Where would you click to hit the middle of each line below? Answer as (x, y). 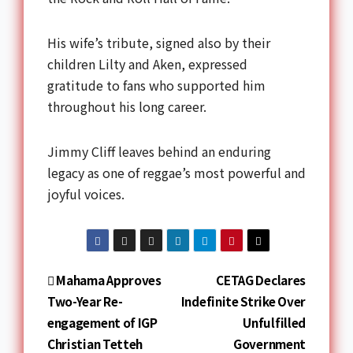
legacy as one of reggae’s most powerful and (176, 172)
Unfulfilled (274, 323)
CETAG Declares (261, 280)
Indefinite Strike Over (243, 301)
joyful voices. (86, 193)
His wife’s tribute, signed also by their (159, 42)
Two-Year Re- (85, 301)
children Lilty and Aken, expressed (147, 63)
